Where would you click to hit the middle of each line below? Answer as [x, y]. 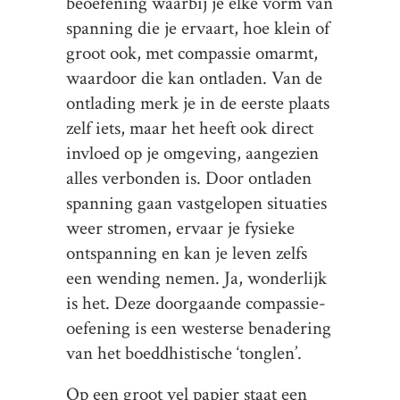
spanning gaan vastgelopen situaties [196, 203]
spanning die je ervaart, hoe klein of [198, 28]
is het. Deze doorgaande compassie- [196, 303]
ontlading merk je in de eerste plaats [198, 103]
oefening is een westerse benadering [199, 328]
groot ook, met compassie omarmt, [192, 53]
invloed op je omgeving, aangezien [192, 153]
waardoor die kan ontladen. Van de [194, 78]
